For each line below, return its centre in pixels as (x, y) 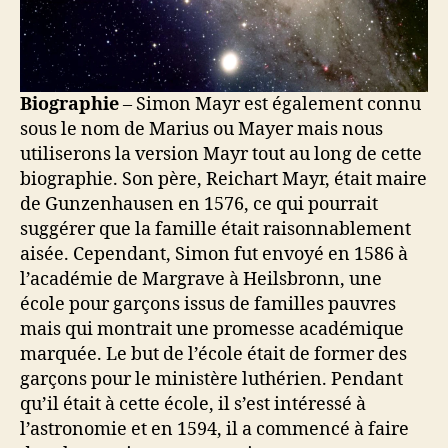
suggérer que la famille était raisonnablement (215, 230)
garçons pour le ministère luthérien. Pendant (211, 380)
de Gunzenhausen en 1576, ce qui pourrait (199, 205)
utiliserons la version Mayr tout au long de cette (221, 155)
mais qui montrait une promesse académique (212, 330)
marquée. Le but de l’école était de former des (213, 355)
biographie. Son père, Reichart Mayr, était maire (223, 180)
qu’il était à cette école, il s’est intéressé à (193, 405)
